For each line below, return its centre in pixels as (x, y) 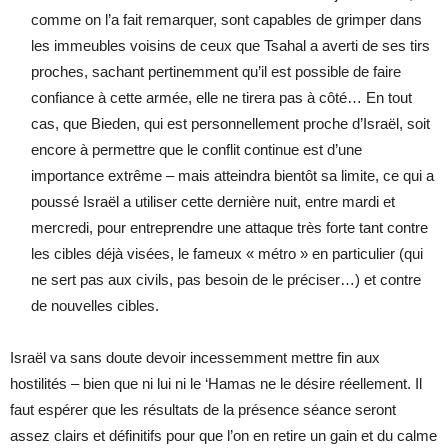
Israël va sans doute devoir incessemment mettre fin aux (195, 358)
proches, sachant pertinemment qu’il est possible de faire (216, 72)
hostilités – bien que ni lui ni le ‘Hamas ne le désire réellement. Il (216, 384)
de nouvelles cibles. (95, 306)
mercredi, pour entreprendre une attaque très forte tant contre (229, 228)
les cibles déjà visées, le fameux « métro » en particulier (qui (227, 254)
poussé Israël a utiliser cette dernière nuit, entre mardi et (213, 202)
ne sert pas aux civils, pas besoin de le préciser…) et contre (226, 280)
